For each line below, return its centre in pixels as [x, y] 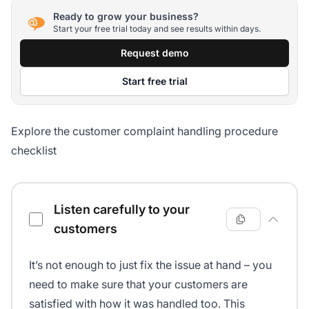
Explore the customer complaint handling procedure [144, 131]
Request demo [154, 52]
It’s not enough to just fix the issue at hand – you [150, 265]
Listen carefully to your [122, 209]
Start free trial [154, 81]
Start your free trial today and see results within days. [157, 29]
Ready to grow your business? [126, 17]
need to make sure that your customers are [138, 284]
